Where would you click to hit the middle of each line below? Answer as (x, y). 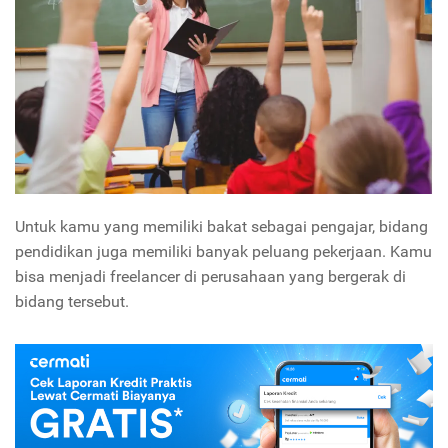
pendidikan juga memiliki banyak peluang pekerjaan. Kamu (223, 252)
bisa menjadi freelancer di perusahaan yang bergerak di (210, 277)
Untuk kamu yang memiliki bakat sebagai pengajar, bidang (221, 227)
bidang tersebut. (74, 302)
